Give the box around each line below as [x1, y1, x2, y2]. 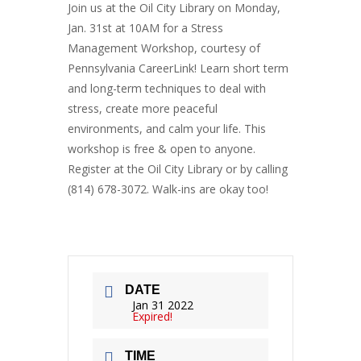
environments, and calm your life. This [68, 121, 266, 136]
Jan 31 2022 [132, 297, 193, 313]
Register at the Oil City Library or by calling [68, 161, 288, 176]
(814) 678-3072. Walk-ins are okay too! [68, 181, 268, 197]
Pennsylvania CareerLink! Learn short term [68, 60, 288, 76]
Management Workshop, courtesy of [68, 40, 260, 56]
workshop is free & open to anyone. [68, 141, 255, 156]
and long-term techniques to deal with [68, 81, 266, 96]
